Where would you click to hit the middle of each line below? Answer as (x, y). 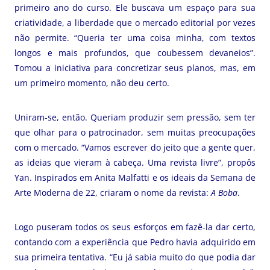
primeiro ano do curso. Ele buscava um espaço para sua (135, 8)
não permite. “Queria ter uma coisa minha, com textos (135, 38)
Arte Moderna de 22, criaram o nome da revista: (113, 193)
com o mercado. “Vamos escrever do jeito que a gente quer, (135, 147)
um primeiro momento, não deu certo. (92, 83)
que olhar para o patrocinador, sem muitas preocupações (135, 132)
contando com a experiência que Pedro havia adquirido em (135, 242)
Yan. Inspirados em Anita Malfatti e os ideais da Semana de (135, 177)
